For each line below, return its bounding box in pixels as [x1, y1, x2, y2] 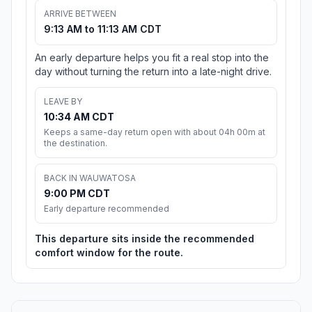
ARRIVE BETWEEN [44, 8, 116, 19]
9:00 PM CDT [44, 187, 110, 200]
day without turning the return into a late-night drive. [35, 65, 272, 78]
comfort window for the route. [35, 247, 183, 259]
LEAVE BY [44, 96, 82, 107]
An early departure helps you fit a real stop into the [35, 52, 269, 64]
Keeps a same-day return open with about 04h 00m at [44, 127, 265, 138]
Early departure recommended [44, 203, 169, 214]
